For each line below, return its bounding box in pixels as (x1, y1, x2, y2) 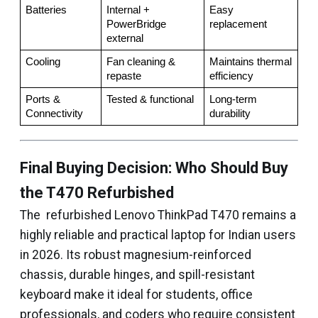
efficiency (209, 70, 253, 82)
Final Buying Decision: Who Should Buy (20, 159, 288, 177)
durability (209, 108, 251, 119)
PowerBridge (106, 18, 166, 30)
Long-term (209, 94, 257, 105)
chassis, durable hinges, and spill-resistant (20, 268, 255, 282)
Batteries (25, 4, 67, 16)
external (106, 33, 143, 44)
